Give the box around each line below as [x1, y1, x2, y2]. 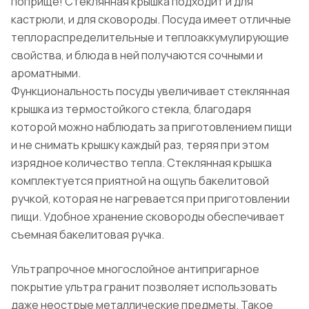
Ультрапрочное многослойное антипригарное [11, 261, 259, 277]
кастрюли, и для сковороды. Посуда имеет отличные [11, 12, 291, 28]
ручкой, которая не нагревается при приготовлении [11, 191, 290, 207]
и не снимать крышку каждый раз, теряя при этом [11, 137, 269, 153]
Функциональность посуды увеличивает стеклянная [11, 83, 290, 99]
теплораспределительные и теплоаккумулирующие [11, 30, 289, 46]
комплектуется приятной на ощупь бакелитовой [11, 173, 269, 189]
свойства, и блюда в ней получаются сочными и [11, 48, 263, 63]
